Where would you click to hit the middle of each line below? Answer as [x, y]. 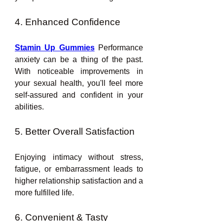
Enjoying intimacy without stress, [79, 157]
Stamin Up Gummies [55, 48]
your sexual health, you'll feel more [79, 83]
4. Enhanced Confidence [68, 22]
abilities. [29, 107]
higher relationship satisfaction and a [79, 181]
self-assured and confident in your [79, 95]
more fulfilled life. [44, 193]
